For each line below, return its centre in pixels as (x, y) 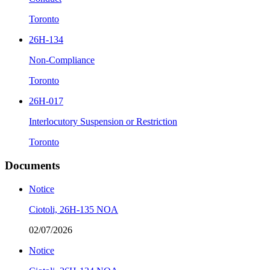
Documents (32, 165)
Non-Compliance (62, 60)
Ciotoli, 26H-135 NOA (74, 209)
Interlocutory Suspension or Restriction (103, 122)
